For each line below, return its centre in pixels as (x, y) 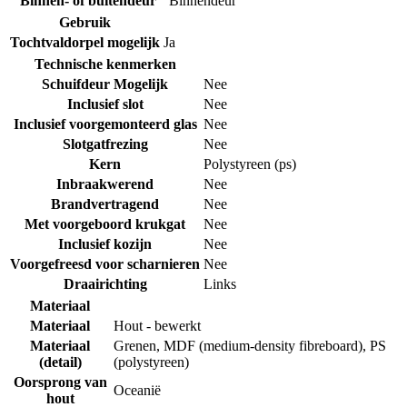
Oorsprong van (60, 382)
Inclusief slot (105, 104)
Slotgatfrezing (105, 144)
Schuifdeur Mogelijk (105, 84)
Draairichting (105, 283)
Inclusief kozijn (105, 243)
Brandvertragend (105, 203)
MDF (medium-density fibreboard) (263, 345)
